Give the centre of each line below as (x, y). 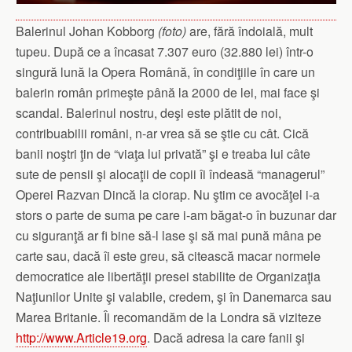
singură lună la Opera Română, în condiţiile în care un (165, 72)
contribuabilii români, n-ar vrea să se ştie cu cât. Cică (162, 134)
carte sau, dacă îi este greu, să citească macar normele (168, 256)
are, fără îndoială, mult (249, 31)
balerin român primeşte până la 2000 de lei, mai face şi (168, 93)
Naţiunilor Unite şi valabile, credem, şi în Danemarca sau (174, 297)
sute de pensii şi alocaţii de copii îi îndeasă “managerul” (170, 174)
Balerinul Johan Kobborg (87, 31)
